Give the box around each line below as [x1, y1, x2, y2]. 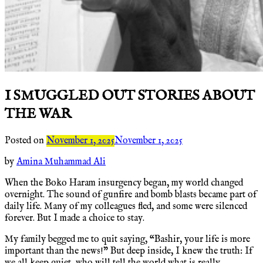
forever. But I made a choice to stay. [5, 212, 144, 224]
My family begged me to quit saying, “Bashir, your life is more [5, 233, 250, 245]
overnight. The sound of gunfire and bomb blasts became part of [5, 188, 257, 201]
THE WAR [5, 104, 71, 123]
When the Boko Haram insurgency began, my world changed [5, 177, 243, 189]
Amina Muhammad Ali [16, 156, 106, 168]
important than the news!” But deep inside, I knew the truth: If [5, 245, 252, 257]
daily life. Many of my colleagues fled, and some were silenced [5, 200, 247, 213]
